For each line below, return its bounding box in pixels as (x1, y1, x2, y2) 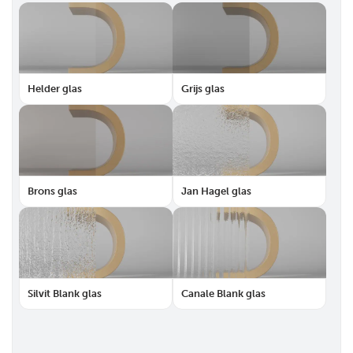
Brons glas (28, 185, 77, 197)
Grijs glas (181, 83, 225, 95)
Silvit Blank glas (28, 288, 102, 299)
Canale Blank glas (181, 288, 266, 299)
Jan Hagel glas (181, 185, 251, 197)
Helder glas (28, 83, 82, 95)
